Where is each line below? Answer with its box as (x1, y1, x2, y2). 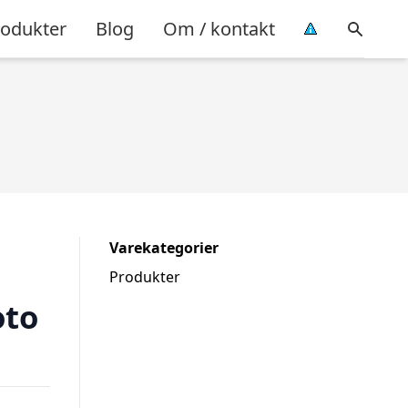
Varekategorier (109, 238, 219, 258)
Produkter (109, 267, 180, 287)
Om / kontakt (163, 15, 275, 41)
